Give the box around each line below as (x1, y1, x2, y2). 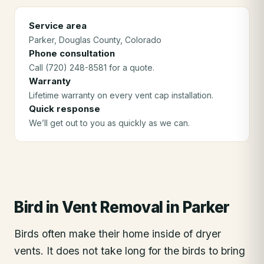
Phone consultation (29, 48, 115, 59)
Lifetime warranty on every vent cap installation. (29, 90, 213, 100)
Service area (29, 20, 87, 31)
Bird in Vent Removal (14, 198, 163, 216)
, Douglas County (54, 35, 120, 45)
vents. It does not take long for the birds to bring (14, 245, 245, 257)
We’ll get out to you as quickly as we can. (29, 118, 190, 128)
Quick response (29, 103, 100, 114)
